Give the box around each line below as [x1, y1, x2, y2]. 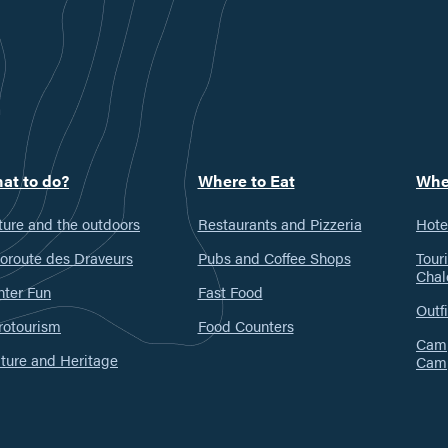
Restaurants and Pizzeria [197, 212, 362, 234]
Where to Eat [197, 168, 295, 192]
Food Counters [197, 314, 294, 336]
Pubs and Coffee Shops [197, 246, 351, 268]
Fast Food [197, 280, 263, 302]
